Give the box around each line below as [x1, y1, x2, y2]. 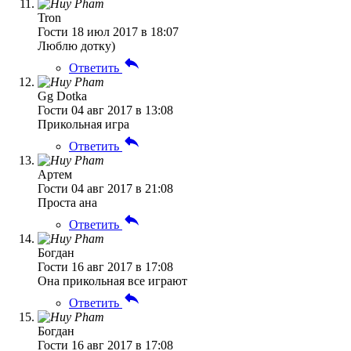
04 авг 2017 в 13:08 [71, 103, 173, 117]
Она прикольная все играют [38, 273, 187, 288]
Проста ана [38, 195, 97, 209]
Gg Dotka [38, 89, 87, 103]
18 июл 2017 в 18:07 [71, 24, 179, 38]
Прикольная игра [38, 117, 129, 131]
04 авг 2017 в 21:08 [71, 181, 173, 195]
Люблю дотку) [38, 38, 115, 52]
